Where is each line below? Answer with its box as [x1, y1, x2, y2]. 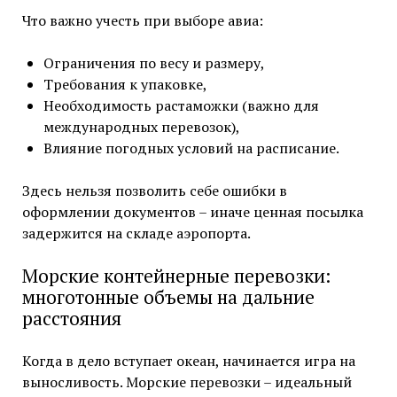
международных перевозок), [43, 117, 240, 137]
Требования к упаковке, [43, 74, 207, 95]
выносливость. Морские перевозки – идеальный [21, 372, 352, 393]
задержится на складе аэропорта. [21, 223, 251, 244]
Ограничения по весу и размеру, [43, 53, 265, 74]
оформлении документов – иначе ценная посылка [21, 202, 363, 222]
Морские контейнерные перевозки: [21, 263, 331, 289]
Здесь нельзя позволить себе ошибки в [21, 181, 287, 201]
